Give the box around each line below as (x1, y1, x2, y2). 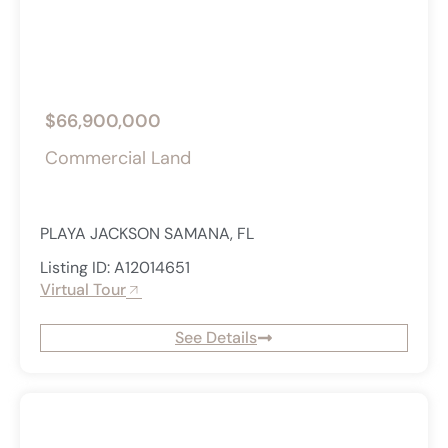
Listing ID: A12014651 (40, 257, 190, 279)
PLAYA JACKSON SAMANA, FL (40, 223, 254, 245)
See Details (175, 327, 257, 349)
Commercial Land (45, 146, 191, 171)
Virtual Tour (40, 279, 126, 301)
